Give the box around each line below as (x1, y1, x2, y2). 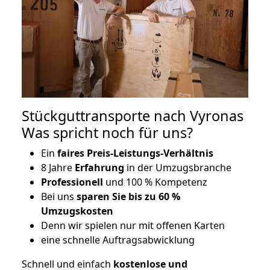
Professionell (41, 175, 103, 189)
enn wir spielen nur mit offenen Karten (48, 219, 225, 233)
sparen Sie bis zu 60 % (77, 190, 180, 204)
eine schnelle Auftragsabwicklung (41, 233, 195, 247)
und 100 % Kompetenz (103, 175, 207, 189)
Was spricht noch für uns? (22, 123, 193, 143)
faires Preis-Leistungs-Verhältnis (55, 146, 213, 160)
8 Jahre (41, 161, 75, 175)
